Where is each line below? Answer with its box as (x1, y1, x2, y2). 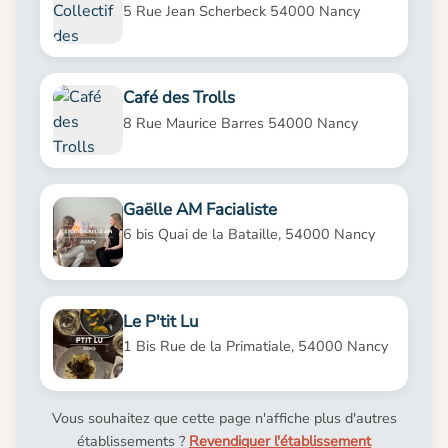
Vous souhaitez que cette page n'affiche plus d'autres (51, 408, 397, 429)
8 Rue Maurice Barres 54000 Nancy (122, 112, 358, 133)
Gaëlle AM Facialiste (122, 198, 277, 222)
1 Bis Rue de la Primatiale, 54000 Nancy (122, 335, 388, 356)
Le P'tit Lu (122, 309, 198, 333)
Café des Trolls (122, 86, 235, 110)
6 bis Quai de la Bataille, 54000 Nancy (122, 224, 375, 245)
